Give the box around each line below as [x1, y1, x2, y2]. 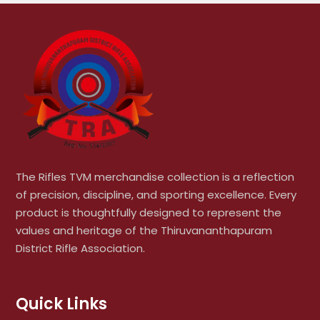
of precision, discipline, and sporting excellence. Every [16, 186, 296, 202]
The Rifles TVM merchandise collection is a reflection [16, 169, 294, 184]
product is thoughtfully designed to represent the [16, 204, 281, 220]
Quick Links [16, 292, 107, 315]
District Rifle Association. [16, 240, 145, 256]
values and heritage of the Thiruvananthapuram [16, 222, 272, 238]
